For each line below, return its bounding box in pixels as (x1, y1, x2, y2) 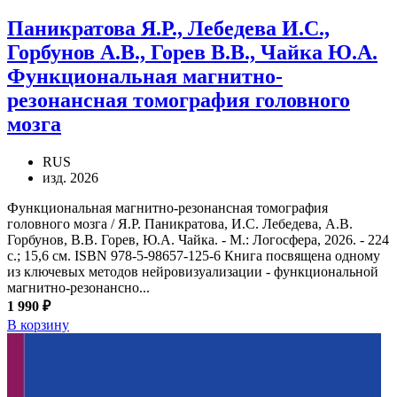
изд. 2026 (43, 169, 98, 185)
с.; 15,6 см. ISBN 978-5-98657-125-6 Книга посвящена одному (7, 247, 380, 263)
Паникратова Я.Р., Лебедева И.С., (7, 17, 330, 41)
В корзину (7, 316, 69, 332)
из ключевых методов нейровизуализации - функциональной (7, 263, 378, 279)
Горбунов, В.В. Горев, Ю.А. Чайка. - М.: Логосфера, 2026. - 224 (7, 231, 389, 247)
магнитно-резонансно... (7, 279, 150, 295)
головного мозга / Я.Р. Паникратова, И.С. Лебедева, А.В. (7, 215, 353, 231)
